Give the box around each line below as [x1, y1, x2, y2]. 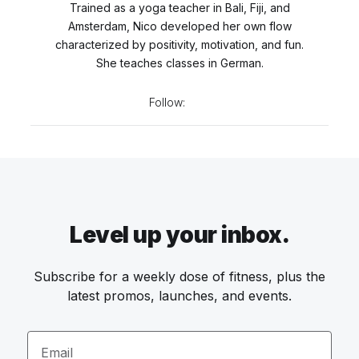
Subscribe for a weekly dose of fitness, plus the [34, 268, 325, 284]
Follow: [148, 95, 185, 109]
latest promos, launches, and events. [67, 287, 292, 304]
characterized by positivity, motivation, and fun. [55, 37, 304, 51]
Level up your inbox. [70, 220, 289, 248]
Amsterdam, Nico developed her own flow [67, 18, 292, 33]
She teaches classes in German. [95, 55, 264, 70]
